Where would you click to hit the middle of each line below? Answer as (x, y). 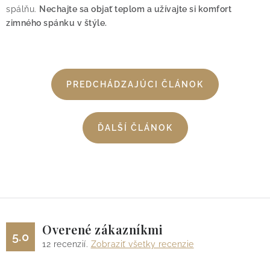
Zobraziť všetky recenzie (142, 244)
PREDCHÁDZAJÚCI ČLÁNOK (135, 85)
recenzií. (71, 244)
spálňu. (23, 9)
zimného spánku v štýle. (57, 23)
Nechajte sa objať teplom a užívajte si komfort (135, 9)
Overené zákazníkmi (102, 230)
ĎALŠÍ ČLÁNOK (135, 128)
